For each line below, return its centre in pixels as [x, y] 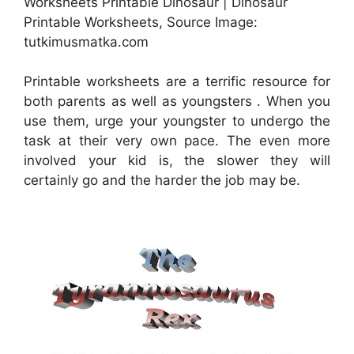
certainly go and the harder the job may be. [162, 181]
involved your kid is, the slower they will [177, 161]
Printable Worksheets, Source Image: [141, 22]
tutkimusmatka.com [86, 41]
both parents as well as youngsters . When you [177, 102]
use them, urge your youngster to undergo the [177, 121]
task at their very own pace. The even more [177, 141]
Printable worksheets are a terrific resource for [177, 82]
